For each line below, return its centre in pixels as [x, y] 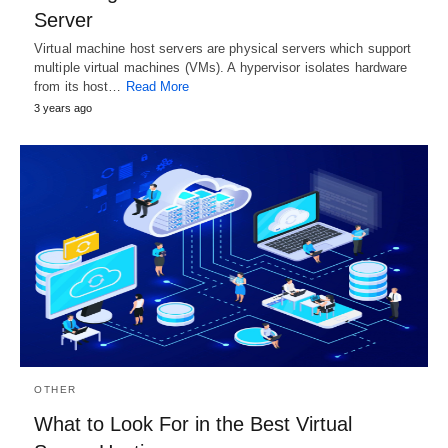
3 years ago [63, 108]
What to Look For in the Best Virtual [193, 424]
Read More [157, 87]
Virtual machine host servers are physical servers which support [223, 49]
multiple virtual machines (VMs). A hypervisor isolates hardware [221, 68]
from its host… [80, 87]
